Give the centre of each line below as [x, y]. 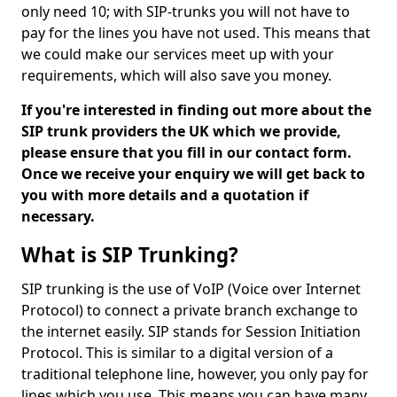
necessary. [60, 216]
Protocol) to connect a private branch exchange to [190, 310]
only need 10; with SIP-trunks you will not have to [186, 12]
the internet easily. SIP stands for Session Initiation [191, 331]
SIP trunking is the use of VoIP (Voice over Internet [191, 289]
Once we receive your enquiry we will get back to [193, 174]
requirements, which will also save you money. [178, 75]
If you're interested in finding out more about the [196, 110]
